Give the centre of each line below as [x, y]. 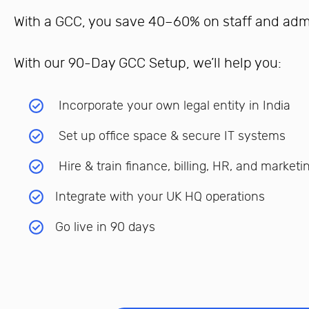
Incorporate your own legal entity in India [175, 106]
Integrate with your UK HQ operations [162, 197]
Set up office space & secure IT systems [172, 136]
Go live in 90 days [107, 227]
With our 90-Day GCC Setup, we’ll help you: [149, 63]
